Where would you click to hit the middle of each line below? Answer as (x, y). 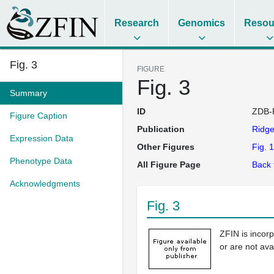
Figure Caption (39, 116)
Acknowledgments (45, 183)
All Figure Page (169, 165)
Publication (161, 129)
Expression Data (42, 138)
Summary (28, 93)
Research (137, 23)
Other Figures (166, 147)
